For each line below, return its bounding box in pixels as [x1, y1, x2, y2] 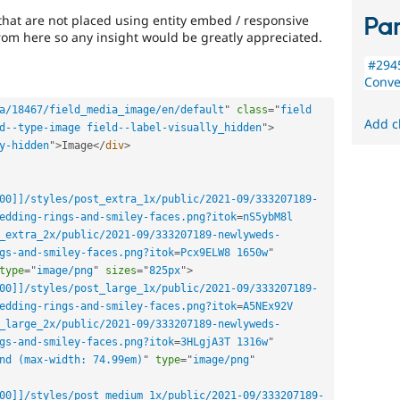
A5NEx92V [243, 299, 293, 312]
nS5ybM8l [243, 210, 293, 223]
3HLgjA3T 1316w [180, 335, 268, 348]
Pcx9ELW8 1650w [180, 246, 268, 259]
